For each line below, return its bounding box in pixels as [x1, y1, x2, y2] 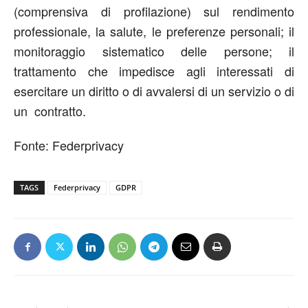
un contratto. [14, 102, 86, 120]
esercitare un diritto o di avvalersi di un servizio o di [14, 82, 294, 100]
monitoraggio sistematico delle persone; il [14, 42, 294, 60]
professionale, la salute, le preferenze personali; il [14, 22, 294, 41]
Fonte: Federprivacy [14, 136, 124, 155]
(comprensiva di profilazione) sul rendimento [14, 2, 294, 21]
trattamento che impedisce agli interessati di [14, 62, 294, 80]
